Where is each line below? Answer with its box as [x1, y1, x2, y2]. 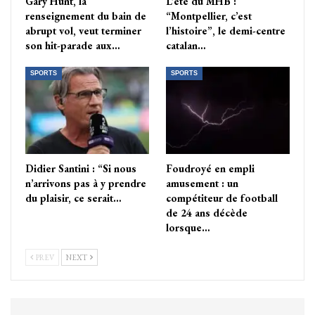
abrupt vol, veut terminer [25, 24, 141, 38]
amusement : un [166, 176, 238, 190]
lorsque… [166, 220, 210, 234]
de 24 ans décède [166, 205, 247, 219]
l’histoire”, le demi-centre [166, 24, 285, 38]
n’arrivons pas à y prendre [25, 176, 146, 190]
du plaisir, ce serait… [25, 191, 122, 205]
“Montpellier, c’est [166, 9, 252, 23]
